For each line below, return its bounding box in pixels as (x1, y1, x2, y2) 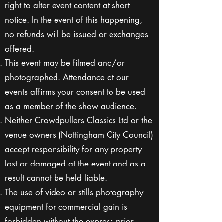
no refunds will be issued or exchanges (5, 29, 148, 40)
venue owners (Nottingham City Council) (5, 129, 153, 140)
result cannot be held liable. (5, 172, 107, 183)
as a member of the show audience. (5, 101, 137, 111)
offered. (5, 43, 34, 54)
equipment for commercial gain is (5, 201, 127, 212)
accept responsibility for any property (5, 144, 142, 155)
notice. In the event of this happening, (5, 14, 142, 25)
